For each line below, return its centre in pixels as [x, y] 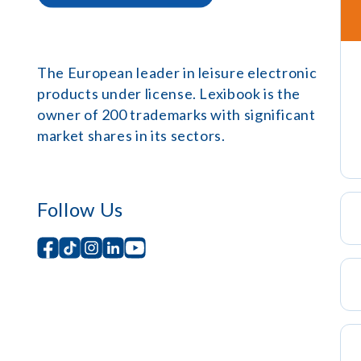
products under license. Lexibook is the [169, 93]
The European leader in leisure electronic [177, 73]
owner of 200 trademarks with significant [176, 114]
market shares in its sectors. [131, 135]
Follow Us [80, 209]
